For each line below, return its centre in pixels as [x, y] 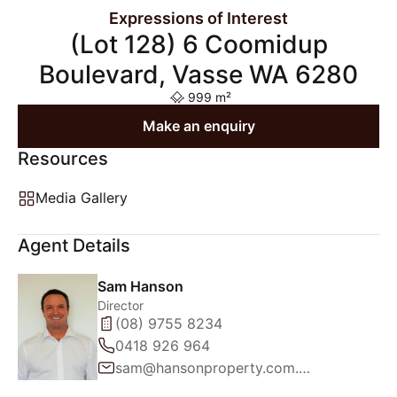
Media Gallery [82, 198]
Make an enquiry [198, 126]
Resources [63, 159]
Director [121, 305]
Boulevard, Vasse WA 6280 [198, 74]
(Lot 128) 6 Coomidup [198, 44]
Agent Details [74, 245]
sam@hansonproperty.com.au [304, 367]
